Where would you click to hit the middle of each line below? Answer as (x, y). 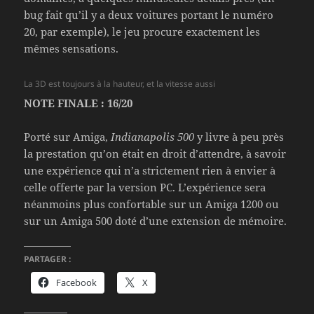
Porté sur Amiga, (68, 136)
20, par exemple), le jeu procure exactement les (142, 31)
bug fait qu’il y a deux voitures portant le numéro (149, 14)
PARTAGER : (48, 259)
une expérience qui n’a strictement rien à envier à (150, 170)
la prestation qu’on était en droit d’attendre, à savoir (155, 153)
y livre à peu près (239, 136)
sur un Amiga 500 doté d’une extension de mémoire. (156, 220)
